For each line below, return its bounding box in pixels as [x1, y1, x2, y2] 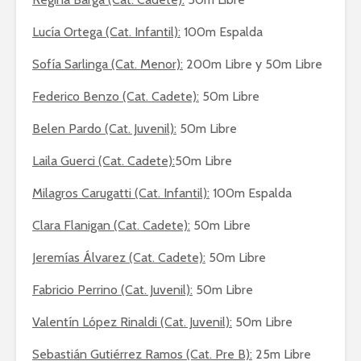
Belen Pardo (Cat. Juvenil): [32, 121, 176, 136]
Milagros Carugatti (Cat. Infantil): [32, 185, 210, 201]
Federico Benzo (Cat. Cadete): [32, 89, 199, 104]
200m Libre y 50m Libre [183, 56, 322, 72]
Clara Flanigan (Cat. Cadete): [32, 218, 190, 233]
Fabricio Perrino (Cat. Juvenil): [32, 282, 193, 297]
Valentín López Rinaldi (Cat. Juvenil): [32, 314, 232, 330]
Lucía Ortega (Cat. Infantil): [32, 24, 180, 39]
